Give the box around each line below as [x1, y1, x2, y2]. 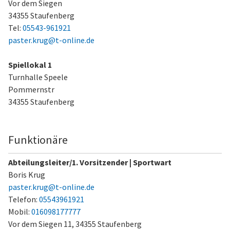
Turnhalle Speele [8, 72, 68, 82]
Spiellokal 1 [8, 60, 52, 70]
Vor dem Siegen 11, [8, 219, 75, 229]
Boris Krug [8, 169, 45, 180]
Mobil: [8, 206, 31, 217]
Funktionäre [8, 132, 68, 147]
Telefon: [8, 194, 39, 204]
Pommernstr [8, 84, 54, 94]
